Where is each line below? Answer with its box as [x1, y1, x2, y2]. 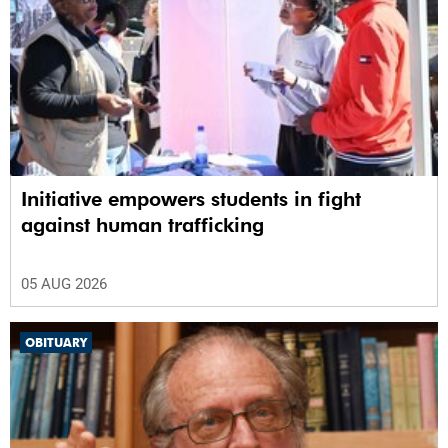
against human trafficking [21, 212, 264, 237]
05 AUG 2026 [21, 274, 107, 293]
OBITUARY [25, 334, 87, 350]
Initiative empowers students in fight [21, 186, 361, 211]
